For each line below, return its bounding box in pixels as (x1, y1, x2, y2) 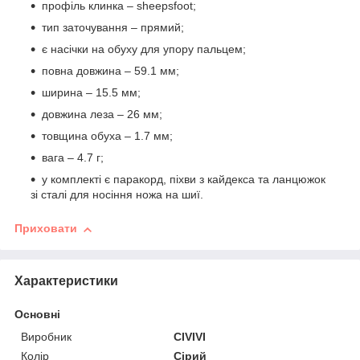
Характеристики (14, 273, 118, 288)
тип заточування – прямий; (42, 21, 184, 35)
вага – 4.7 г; (42, 151, 104, 165)
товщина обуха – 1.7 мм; (42, 129, 173, 143)
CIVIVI (174, 329, 207, 343)
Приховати (14, 222, 77, 235)
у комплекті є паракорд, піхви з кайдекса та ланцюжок (42, 173, 325, 186)
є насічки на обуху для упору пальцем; (42, 43, 246, 56)
